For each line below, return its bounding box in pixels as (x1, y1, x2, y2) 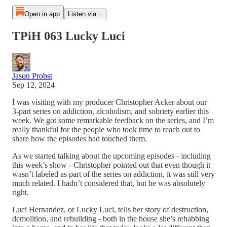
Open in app (24, 10, 60, 18)
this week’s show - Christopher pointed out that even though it (12, 160, 210, 169)
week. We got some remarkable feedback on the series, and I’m (12, 116, 214, 125)
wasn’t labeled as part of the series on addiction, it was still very (12, 169, 215, 178)
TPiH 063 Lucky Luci (12, 29, 125, 43)
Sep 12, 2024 (12, 80, 55, 89)
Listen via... (67, 10, 102, 18)
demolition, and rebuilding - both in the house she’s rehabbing (12, 214, 209, 223)
